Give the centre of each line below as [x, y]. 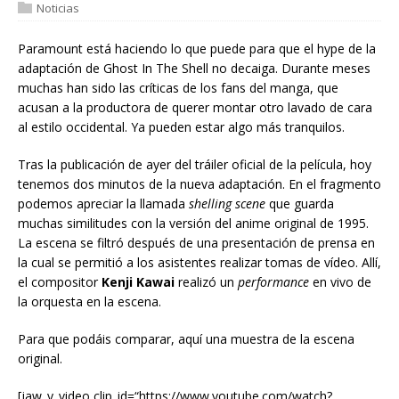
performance [273, 282]
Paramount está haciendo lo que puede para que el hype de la [197, 49]
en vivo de [340, 282]
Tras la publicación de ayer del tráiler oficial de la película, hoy [195, 165]
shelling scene [227, 204]
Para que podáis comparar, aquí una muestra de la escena [186, 339]
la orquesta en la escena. [90, 302]
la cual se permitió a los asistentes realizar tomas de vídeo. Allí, [199, 263]
